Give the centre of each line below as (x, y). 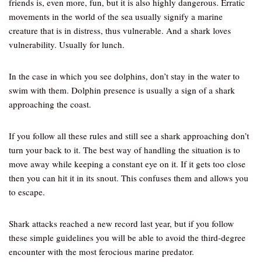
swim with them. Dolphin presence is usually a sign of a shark (122, 90)
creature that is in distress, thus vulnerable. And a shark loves (120, 30)
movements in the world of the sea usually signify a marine (116, 16)
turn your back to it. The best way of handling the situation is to (125, 150)
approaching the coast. (50, 104)
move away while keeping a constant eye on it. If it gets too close (127, 164)
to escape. (27, 192)
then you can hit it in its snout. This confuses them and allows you (129, 178)
